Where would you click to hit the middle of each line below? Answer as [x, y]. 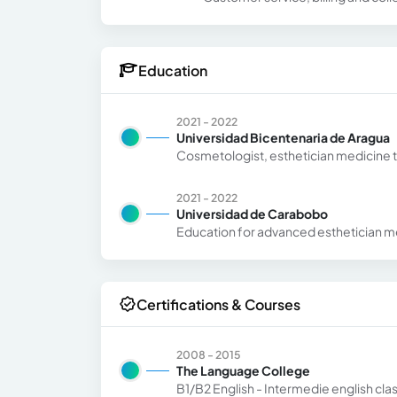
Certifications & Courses [218, 304]
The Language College [243, 371]
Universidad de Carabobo [252, 214]
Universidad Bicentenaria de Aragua [283, 138]
